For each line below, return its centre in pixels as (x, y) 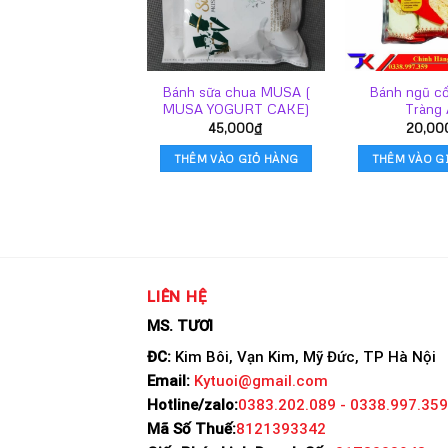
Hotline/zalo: (192, 405)
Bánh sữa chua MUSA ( (235, 92)
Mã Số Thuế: (191, 429)
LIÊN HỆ (177, 297)
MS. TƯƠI (180, 325)
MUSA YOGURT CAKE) (236, 109)
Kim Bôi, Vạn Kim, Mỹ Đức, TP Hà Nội (303, 357)
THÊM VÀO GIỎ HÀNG (236, 158)
